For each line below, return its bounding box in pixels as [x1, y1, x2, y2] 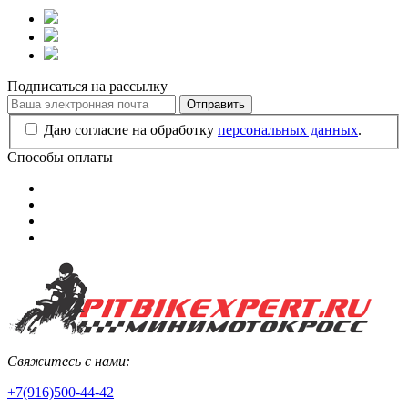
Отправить [187, 97, 245, 111]
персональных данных [218, 122, 358, 138]
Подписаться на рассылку [7, 77, 168, 94]
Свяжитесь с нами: [7, 353, 130, 370]
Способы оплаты [7, 149, 113, 166]
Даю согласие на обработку [44, 122, 218, 138]
